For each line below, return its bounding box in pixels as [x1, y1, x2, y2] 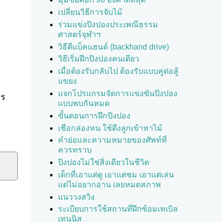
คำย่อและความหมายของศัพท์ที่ [57, 136, 167, 145]
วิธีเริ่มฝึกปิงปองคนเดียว [57, 55, 139, 63]
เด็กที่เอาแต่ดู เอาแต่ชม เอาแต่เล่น [57, 170, 174, 179]
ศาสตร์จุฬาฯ [57, 30, 101, 39]
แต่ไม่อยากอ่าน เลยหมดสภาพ [57, 180, 161, 189]
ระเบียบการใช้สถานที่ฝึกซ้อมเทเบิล [57, 205, 178, 214]
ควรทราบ [57, 146, 92, 155]
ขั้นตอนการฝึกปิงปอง [57, 111, 130, 120]
